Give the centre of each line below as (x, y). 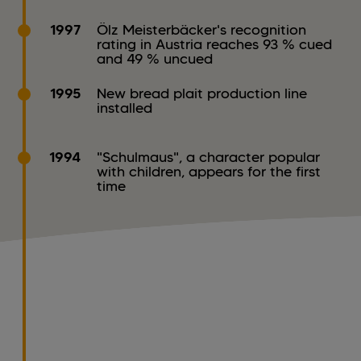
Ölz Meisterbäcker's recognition (201, 30)
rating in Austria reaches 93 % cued (214, 45)
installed (124, 108)
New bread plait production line (202, 94)
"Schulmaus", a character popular (208, 158)
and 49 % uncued (155, 59)
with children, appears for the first (209, 172)
